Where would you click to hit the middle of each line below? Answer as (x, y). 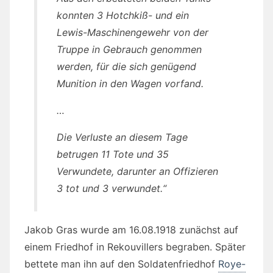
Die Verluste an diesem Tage (122, 137)
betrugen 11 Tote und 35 (113, 154)
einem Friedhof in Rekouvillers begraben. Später (135, 246)
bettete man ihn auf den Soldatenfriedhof (121, 264)
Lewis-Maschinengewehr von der (133, 32)
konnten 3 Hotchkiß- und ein (123, 15)
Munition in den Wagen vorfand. (130, 83)
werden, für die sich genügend (126, 66)
